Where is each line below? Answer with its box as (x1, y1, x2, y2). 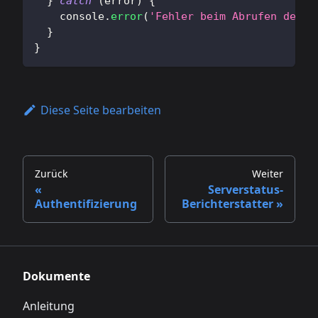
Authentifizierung (35, 196, 137, 212)
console (60, 10, 104, 23)
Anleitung (23, 298, 75, 314)
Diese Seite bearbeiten (40, 102, 161, 118)
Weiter (252, 167, 283, 181)
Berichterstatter (182, 196, 273, 212)
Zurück (35, 167, 67, 181)
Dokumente (23, 268, 90, 285)
